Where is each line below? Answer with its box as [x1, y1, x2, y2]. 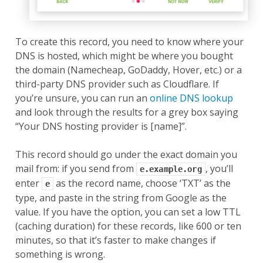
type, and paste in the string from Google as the [15, 191, 227, 205]
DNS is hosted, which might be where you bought [15, 49, 233, 63]
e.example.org [139, 164, 202, 174]
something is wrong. [15, 248, 105, 261]
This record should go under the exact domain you [15, 148, 237, 161]
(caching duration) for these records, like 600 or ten [15, 220, 241, 233]
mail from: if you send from [15, 162, 136, 176]
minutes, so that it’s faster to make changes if [15, 234, 216, 247]
